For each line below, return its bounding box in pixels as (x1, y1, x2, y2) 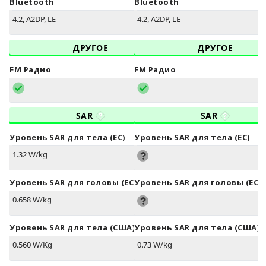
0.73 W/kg (137, 239, 172, 251)
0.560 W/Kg (12, 239, 52, 251)
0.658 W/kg (12, 194, 52, 205)
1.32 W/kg (12, 149, 47, 160)
